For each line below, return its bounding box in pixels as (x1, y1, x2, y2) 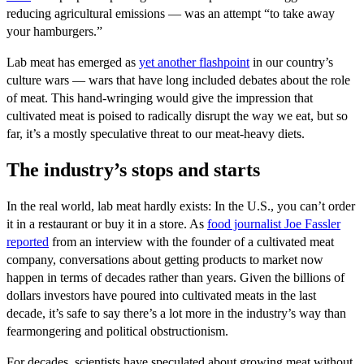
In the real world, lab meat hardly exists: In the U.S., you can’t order (6, 199, 355, 214)
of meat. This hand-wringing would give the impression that (6, 91, 313, 106)
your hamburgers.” (6, 24, 102, 39)
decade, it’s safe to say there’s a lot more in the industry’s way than (6, 306, 346, 321)
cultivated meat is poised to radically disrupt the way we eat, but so (6, 109, 348, 123)
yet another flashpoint (139, 55, 249, 70)
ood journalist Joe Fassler (211, 217, 340, 232)
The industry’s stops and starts (6, 159, 260, 181)
